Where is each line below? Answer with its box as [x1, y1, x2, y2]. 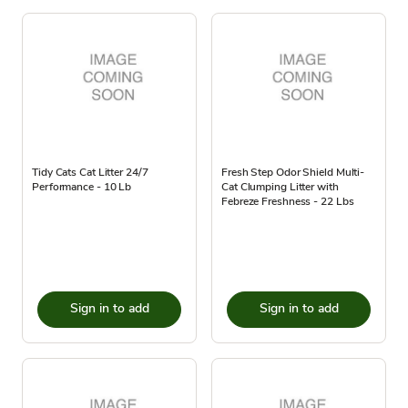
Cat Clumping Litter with [221, 178, 339, 194]
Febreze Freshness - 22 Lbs [221, 193, 354, 209]
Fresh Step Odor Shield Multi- [221, 164, 365, 179]
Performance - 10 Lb [32, 178, 132, 194]
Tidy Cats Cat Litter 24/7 [32, 164, 148, 179]
